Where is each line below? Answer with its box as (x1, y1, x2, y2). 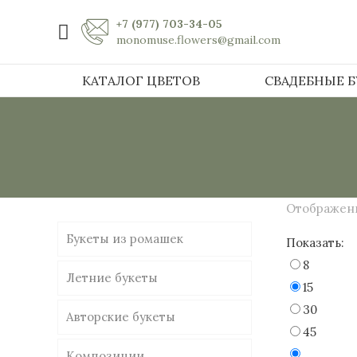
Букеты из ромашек (66, 231, 183, 246)
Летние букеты (66, 270, 158, 285)
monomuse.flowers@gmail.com (116, 33, 280, 47)
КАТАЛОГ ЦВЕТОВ (81, 73, 200, 88)
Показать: (286, 235, 345, 250)
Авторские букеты (66, 309, 175, 324)
